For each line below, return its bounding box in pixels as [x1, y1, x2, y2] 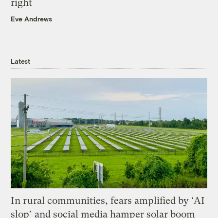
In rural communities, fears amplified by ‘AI [11, 195, 205, 206]
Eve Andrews [11, 15, 53, 23]
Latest [11, 56, 30, 65]
